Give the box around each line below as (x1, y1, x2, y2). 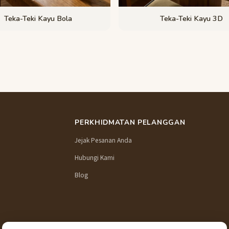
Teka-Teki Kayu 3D (159, 13, 223, 24)
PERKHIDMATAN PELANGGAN (75, 117, 186, 127)
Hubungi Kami (75, 153, 115, 163)
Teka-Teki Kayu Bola (4, 13, 72, 24)
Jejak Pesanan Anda (75, 135, 132, 145)
